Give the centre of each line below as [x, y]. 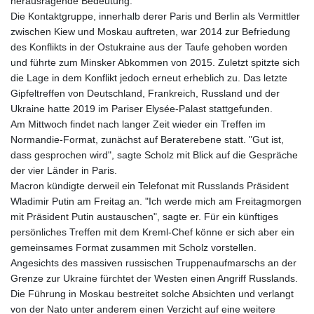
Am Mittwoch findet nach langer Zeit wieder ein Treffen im [138, 124]
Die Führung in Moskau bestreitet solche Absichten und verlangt [152, 294]
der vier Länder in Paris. [64, 171]
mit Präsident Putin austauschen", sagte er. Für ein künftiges [144, 217]
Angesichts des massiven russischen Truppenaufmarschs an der [153, 263]
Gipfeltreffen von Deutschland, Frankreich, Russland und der [145, 94]
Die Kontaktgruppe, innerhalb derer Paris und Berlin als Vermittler [155, 16]
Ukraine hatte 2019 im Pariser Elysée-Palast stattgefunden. [142, 109]
